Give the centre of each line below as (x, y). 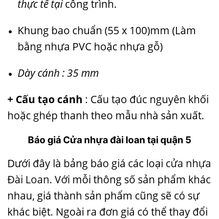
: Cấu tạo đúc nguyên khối (146, 99)
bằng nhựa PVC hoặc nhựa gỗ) (90, 47)
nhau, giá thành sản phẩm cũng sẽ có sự (103, 196)
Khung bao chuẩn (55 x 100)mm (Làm (107, 31)
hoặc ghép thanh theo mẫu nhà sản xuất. (106, 115)
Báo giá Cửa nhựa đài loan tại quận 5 (109, 140)
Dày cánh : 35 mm (58, 73)
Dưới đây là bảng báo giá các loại (87, 164)
